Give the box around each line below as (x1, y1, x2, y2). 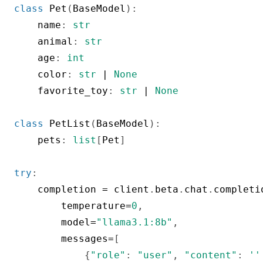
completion (14, 184, 102, 195)
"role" (90, 249, 126, 261)
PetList (49, 118, 90, 130)
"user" (137, 249, 173, 261)
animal (14, 36, 73, 48)
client (108, 184, 149, 195)
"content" (184, 249, 237, 261)
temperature (14, 200, 126, 212)
